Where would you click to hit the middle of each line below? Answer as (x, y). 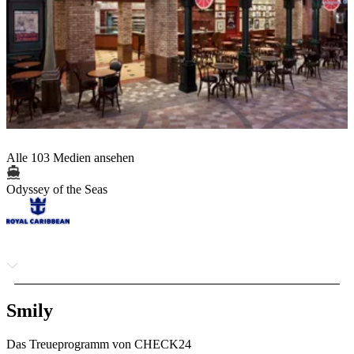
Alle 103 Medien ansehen (70, 157)
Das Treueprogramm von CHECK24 (99, 344)
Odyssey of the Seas (57, 189)
